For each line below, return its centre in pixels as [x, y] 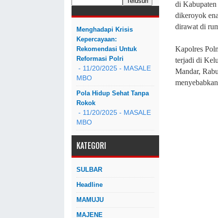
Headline [90, 185]
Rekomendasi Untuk [107, 49]
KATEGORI [91, 145]
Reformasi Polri [100, 59]
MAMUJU [90, 200]
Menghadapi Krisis [105, 29]
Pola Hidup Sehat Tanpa [113, 93]
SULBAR [89, 170]
